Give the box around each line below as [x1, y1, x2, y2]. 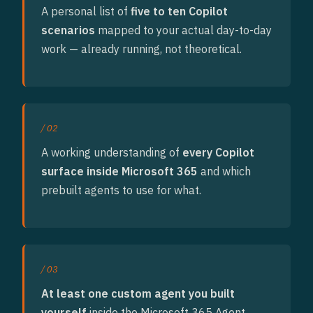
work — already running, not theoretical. [41, 42, 242, 56]
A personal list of [41, 4, 131, 18]
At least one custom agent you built [41, 286, 235, 300]
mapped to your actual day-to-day [95, 23, 272, 37]
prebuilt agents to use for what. [41, 183, 201, 197]
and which [198, 164, 251, 178]
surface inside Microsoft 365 [41, 164, 198, 178]
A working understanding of [41, 145, 182, 159]
